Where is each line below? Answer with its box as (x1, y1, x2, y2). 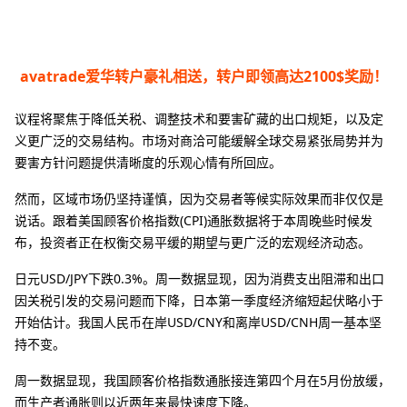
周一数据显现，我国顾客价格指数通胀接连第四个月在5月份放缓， (15, 372, 391, 390)
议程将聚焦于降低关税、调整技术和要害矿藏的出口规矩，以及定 (15, 110, 383, 128)
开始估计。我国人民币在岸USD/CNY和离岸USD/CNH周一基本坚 (15, 313, 382, 332)
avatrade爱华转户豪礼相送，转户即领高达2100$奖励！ (19, 66, 388, 87)
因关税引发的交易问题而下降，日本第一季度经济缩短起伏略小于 (15, 292, 383, 310)
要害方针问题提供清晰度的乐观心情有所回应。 (15, 154, 282, 172)
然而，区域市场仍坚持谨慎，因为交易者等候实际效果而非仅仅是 (15, 190, 383, 208)
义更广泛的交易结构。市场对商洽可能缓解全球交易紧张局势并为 (15, 132, 383, 150)
